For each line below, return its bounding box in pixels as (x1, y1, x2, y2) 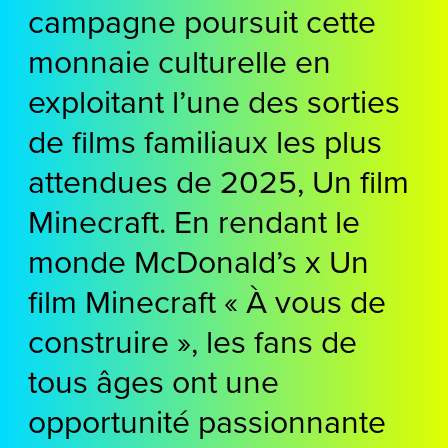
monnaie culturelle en (28, 37, 331, 83)
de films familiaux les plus (28, 117, 382, 163)
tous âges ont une (28, 357, 279, 403)
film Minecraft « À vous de (28, 277, 386, 323)
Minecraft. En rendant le (28, 197, 360, 243)
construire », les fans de (28, 317, 357, 363)
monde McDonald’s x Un (28, 237, 369, 283)
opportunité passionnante (28, 397, 386, 443)
